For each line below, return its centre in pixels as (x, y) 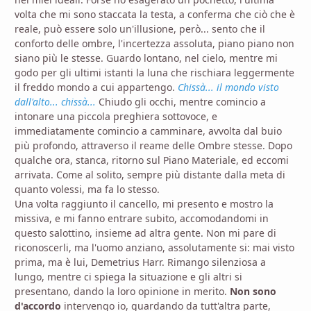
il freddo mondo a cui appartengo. (96, 87)
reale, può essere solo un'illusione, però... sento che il (140, 29)
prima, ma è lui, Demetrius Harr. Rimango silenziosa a (140, 262)
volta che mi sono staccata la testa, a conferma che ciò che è (155, 15)
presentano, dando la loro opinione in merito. (122, 292)
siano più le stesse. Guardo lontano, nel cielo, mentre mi (146, 58)
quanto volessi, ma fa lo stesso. (87, 190)
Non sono (253, 292)
